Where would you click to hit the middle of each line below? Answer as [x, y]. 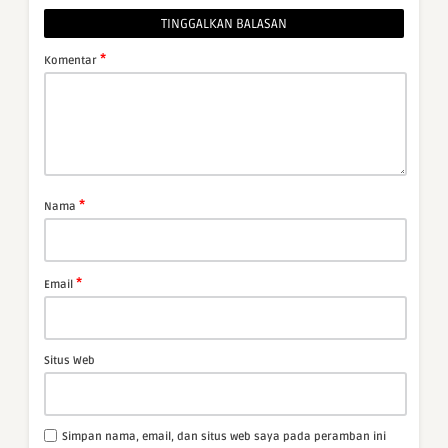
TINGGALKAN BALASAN [224, 24]
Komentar [72, 61]
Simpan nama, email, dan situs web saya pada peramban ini [224, 437]
